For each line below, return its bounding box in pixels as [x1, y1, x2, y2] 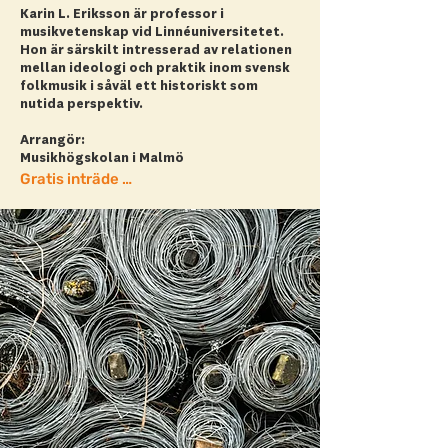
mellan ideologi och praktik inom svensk [20, 62, 290, 75]
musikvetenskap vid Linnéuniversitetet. [20, 26, 284, 39]
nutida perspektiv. [20, 98, 143, 111]
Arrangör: [20, 134, 85, 147]
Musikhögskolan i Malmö [20, 152, 184, 165]
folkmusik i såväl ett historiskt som [20, 80, 258, 93]
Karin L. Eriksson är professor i [20, 8, 224, 21]
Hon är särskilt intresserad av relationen [20, 44, 292, 57]
